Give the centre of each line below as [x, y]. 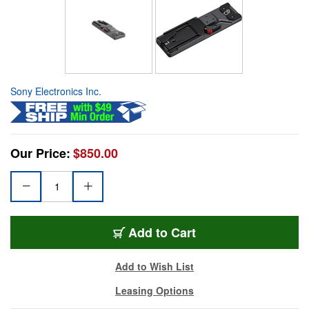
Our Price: [40, 153]
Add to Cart [162, 232]
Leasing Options [154, 290]
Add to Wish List [154, 266]
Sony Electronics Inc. [56, 91]
